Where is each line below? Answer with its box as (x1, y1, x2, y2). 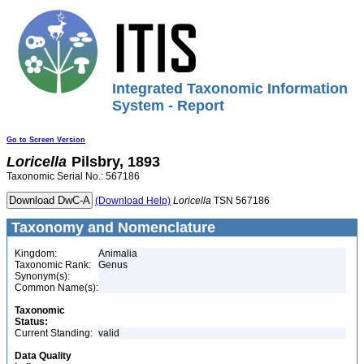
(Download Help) (95, 195, 171, 206)
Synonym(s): (15, 271, 70, 282)
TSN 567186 (211, 195, 270, 206)
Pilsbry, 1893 (71, 154, 160, 170)
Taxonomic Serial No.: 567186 (6, 171, 140, 182)
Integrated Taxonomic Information (112, 80, 348, 97)
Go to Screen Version (6, 136, 85, 144)
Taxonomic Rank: (15, 259, 91, 271)
